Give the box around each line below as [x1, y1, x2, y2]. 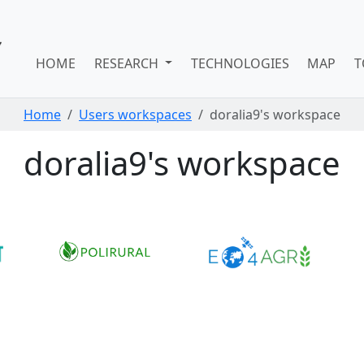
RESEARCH [93, 54, 162, 72]
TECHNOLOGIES [190, 54, 289, 72]
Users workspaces [79, 106, 192, 123]
